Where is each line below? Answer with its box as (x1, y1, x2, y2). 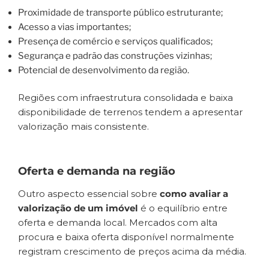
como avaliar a (160, 188, 228, 200)
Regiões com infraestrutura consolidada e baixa (18, 92, 233, 104)
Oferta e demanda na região (18, 164, 175, 178)
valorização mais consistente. (18, 121, 149, 133)
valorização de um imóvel (18, 202, 141, 214)
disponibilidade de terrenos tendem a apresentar (18, 106, 243, 118)
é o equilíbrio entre (141, 202, 228, 214)
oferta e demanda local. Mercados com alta (18, 217, 217, 229)
